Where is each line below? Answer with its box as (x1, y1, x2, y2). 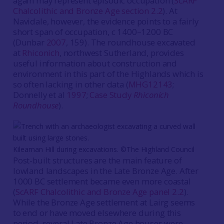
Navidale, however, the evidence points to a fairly (12, 15, 198, 27)
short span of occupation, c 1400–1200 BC (12, 26, 173, 37)
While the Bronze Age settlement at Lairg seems (12, 196, 195, 208)
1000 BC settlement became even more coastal (12, 175, 191, 187)
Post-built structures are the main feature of (12, 154, 182, 166)
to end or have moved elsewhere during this (12, 207, 181, 218)
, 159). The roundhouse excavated (65, 36, 195, 48)
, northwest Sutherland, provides (59, 47, 184, 58)
